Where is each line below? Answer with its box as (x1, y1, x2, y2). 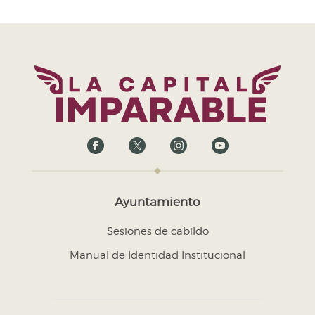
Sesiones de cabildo (106, 225, 209, 238)
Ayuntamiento (115, 195, 200, 210)
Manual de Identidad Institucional (70, 249, 245, 262)
